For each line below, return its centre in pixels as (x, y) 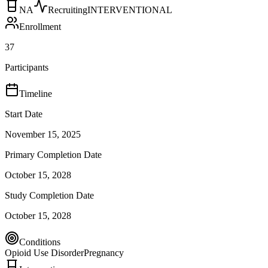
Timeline (36, 93)
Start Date (24, 114)
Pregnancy (104, 252)
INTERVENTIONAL (130, 10)
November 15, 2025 (43, 134)
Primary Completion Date (53, 154)
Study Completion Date (49, 195)
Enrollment (40, 26)
